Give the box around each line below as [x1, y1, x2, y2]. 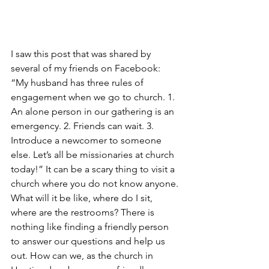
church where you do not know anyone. [11, 178, 181, 190]
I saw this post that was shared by [11, 48, 153, 60]
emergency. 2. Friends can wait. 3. [11, 120, 156, 132]
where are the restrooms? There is [11, 207, 157, 219]
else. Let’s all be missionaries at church [11, 149, 177, 161]
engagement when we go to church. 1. [11, 91, 177, 103]
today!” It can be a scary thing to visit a [11, 163, 177, 175]
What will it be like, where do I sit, [11, 192, 155, 204]
